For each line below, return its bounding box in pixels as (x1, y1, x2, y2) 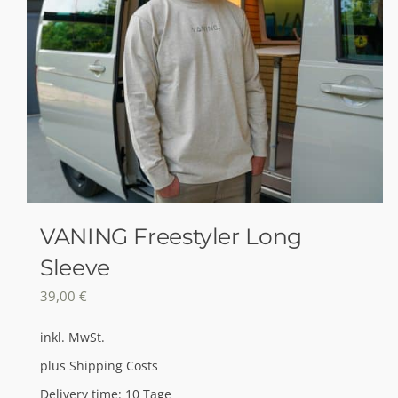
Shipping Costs (69, 358, 158, 375)
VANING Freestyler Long (40, 222, 302, 250)
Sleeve (40, 253, 110, 281)
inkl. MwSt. (40, 330, 105, 346)
